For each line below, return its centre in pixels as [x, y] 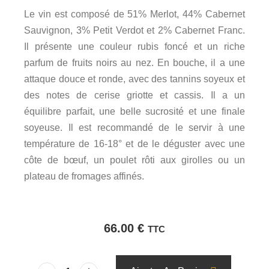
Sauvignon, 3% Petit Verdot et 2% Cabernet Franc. [134, 30]
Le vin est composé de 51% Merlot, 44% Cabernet [134, 14]
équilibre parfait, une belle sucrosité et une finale [134, 111]
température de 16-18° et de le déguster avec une [134, 144]
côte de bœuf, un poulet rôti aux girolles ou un [134, 160]
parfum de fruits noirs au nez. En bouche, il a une [134, 63]
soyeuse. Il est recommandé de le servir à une [134, 128]
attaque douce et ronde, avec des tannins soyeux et [134, 79]
